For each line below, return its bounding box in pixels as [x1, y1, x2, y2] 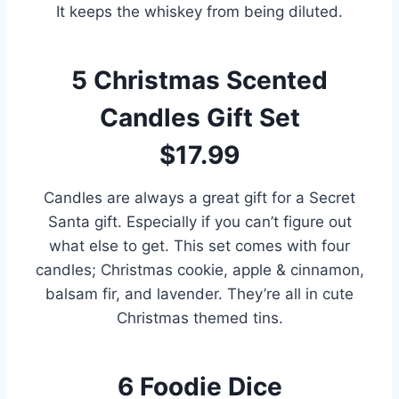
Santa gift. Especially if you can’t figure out [47, 212, 352, 231]
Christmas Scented [94, 64, 328, 95]
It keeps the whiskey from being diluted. [56, 2, 343, 20]
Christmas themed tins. [116, 308, 283, 327]
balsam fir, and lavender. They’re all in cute [45, 284, 354, 303]
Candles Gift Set [99, 102, 300, 133]
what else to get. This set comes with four [49, 236, 350, 255]
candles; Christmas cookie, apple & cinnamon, [35, 260, 364, 279]
